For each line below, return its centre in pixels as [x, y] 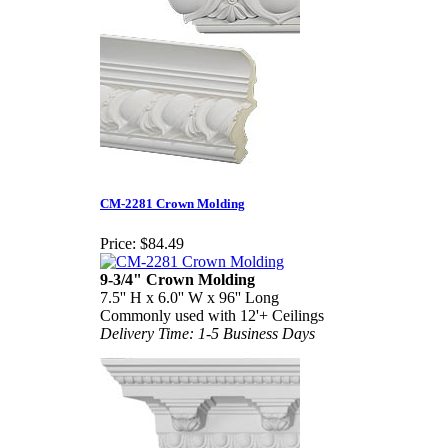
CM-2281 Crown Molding [172, 204]
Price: [118, 243]
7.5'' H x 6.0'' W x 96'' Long [189, 297]
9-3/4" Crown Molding [177, 279]
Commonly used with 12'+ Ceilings [212, 315]
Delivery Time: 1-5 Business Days [207, 333]
